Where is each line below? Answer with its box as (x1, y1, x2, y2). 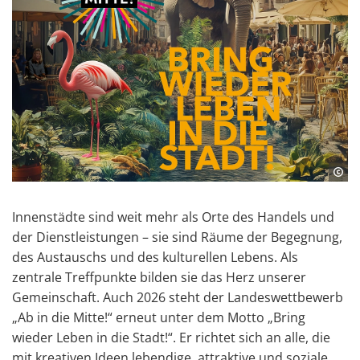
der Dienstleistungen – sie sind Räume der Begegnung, (12, 228, 342, 247)
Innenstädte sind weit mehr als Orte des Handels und (12, 208, 334, 227)
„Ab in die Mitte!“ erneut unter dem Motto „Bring (12, 309, 305, 327)
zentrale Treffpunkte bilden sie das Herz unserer (12, 268, 306, 287)
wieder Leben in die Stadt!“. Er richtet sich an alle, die (12, 329, 330, 347)
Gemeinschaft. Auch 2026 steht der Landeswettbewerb (12, 288, 343, 307)
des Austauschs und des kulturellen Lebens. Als (12, 248, 298, 267)
